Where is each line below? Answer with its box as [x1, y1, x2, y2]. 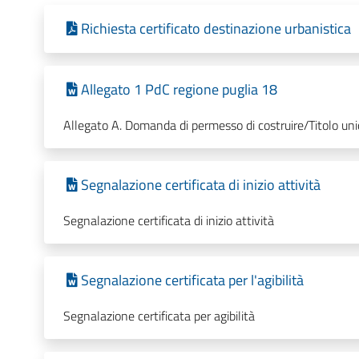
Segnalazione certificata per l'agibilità [80, 268, 304, 291]
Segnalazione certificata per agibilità [63, 305, 255, 325]
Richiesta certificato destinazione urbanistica [80, 17, 351, 39]
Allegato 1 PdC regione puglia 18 [80, 78, 277, 100]
